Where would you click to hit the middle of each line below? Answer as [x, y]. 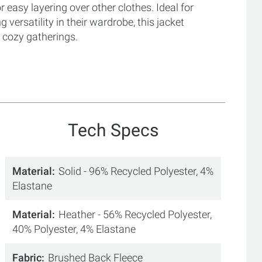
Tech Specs [113, 130]
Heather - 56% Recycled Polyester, [135, 214]
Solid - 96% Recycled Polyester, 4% [136, 171]
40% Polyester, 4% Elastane [74, 229]
